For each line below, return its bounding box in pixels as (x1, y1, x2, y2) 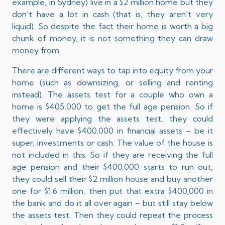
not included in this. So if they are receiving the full (12, 149, 213, 160)
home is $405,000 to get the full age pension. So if (12, 101, 213, 111)
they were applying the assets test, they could (12, 113, 213, 124)
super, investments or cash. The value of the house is (12, 137, 213, 148)
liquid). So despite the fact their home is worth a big (12, 21, 213, 31)
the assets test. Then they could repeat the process (12, 209, 213, 220)
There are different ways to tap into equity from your (12, 65, 213, 75)
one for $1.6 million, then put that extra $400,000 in (12, 185, 213, 196)
